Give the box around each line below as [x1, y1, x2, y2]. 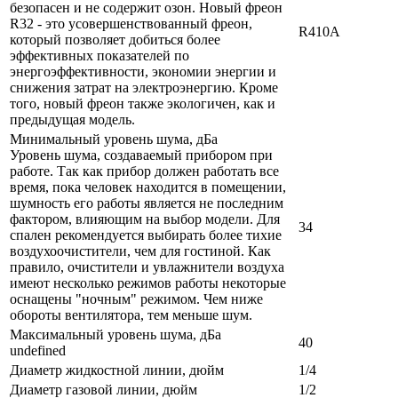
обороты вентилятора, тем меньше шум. [10, 307, 252, 323]
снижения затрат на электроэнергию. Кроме [10, 80, 278, 96]
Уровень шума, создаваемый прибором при [10, 147, 273, 163]
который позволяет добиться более [10, 32, 220, 48]
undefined [10, 343, 66, 359]
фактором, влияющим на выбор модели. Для [10, 211, 280, 227]
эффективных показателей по [10, 48, 189, 64]
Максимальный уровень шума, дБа [10, 327, 225, 343]
